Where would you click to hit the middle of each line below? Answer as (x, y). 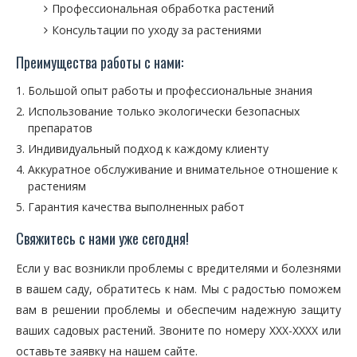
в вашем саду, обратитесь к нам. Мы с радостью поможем (178, 289)
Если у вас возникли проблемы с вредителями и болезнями (178, 268)
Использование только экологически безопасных (164, 111)
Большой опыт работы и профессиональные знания (170, 90)
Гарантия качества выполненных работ (136, 207)
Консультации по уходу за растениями (157, 30)
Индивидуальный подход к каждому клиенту (148, 149)
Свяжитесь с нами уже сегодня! (102, 238)
